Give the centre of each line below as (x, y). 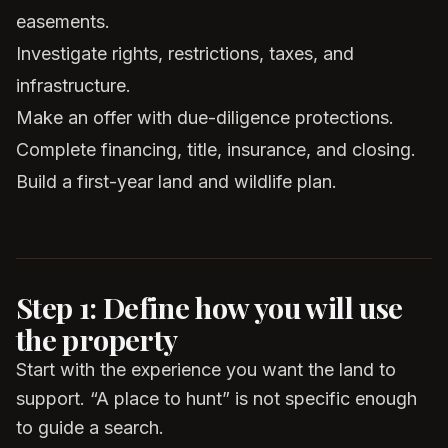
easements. (63, 21)
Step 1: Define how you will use (209, 307)
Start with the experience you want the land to (206, 369)
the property (97, 339)
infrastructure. (73, 85)
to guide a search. (90, 427)
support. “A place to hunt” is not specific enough (216, 398)
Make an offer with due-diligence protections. (205, 117)
